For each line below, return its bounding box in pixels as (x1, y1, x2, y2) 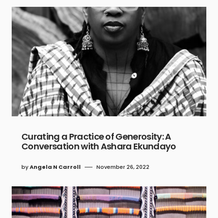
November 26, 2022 (96, 163, 149, 171)
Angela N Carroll (30, 163, 81, 171)
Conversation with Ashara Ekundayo (21, 140, 176, 153)
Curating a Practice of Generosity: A (21, 130, 171, 143)
